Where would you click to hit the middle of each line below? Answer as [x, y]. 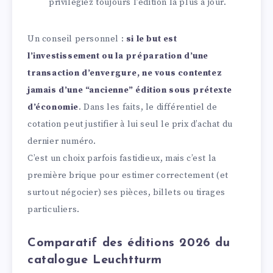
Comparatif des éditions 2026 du [129, 243]
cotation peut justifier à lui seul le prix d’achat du [130, 124]
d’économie [53, 107]
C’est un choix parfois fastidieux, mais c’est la [122, 158]
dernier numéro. [62, 141]
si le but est [151, 39]
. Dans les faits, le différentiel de [148, 107]
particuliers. [54, 209]
